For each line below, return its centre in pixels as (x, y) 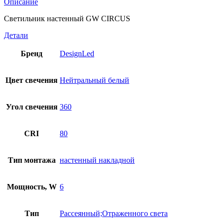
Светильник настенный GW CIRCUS (67, 18)
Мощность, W (32, 186)
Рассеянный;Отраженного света (114, 213)
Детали (16, 35)
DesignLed (77, 53)
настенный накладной (97, 160)
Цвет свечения (32, 80)
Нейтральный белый (94, 80)
